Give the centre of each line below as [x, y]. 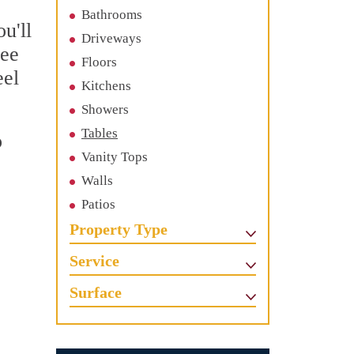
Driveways [111, 38]
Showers [105, 109]
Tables [100, 133]
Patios [98, 204]
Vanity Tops [115, 157]
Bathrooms [112, 15]
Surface [96, 292]
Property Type [119, 229]
